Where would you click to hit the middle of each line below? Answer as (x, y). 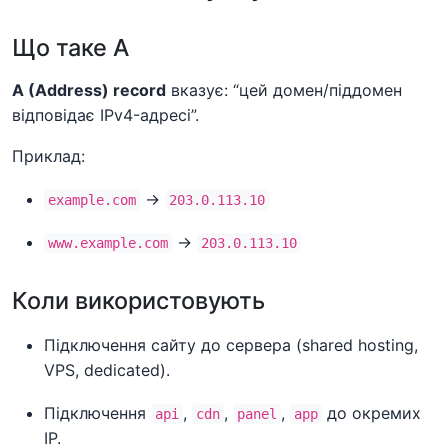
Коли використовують (138, 300)
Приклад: (48, 155)
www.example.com (108, 242)
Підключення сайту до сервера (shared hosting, (231, 344)
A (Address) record (89, 89)
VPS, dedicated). (107, 369)
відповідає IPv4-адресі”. (105, 114)
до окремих (371, 412)
